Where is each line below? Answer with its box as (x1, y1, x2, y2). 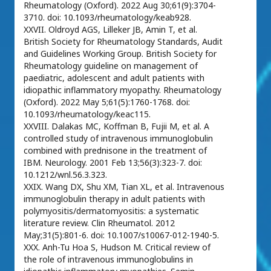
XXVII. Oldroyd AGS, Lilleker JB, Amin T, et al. (24, 24, 197, 35)
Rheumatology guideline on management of (24, 60, 198, 71)
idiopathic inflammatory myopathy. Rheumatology (24, 84, 221, 96)
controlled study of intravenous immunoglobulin (24, 132, 213, 144)
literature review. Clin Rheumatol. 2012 (24, 217, 175, 229)
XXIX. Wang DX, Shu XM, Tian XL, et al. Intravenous (24, 181, 224, 192)
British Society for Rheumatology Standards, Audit (24, 36, 223, 47)
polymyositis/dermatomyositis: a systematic (24, 205, 199, 217)
